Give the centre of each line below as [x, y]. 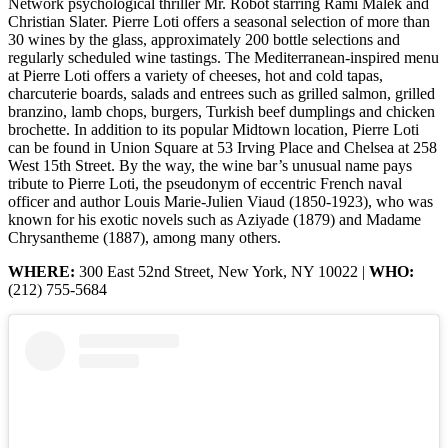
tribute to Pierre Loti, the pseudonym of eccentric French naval [205, 183]
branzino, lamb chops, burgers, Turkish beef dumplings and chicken [221, 111]
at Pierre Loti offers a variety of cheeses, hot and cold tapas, [195, 75]
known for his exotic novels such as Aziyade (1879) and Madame [214, 219]
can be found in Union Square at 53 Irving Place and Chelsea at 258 [222, 147]
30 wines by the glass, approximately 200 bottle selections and [204, 39]
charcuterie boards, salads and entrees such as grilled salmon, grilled [221, 93]
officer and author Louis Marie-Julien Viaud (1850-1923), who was [220, 201]
